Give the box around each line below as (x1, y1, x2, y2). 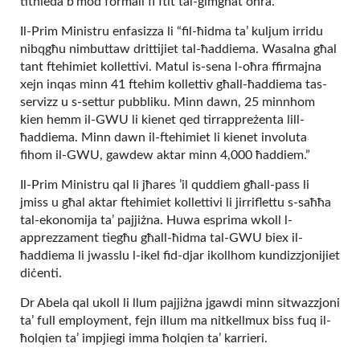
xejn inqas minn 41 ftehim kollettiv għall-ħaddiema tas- (20, 78, 327, 91)
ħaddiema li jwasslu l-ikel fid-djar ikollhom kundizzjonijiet (20, 249, 340, 262)
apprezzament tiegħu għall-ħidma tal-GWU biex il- (20, 231, 303, 244)
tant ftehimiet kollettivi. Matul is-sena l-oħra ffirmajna (20, 60, 321, 73)
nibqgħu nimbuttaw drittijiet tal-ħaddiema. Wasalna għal (20, 43, 337, 55)
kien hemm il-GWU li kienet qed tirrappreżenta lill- (20, 113, 305, 126)
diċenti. (20, 267, 62, 280)
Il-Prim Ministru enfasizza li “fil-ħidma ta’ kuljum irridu (20, 25, 323, 38)
